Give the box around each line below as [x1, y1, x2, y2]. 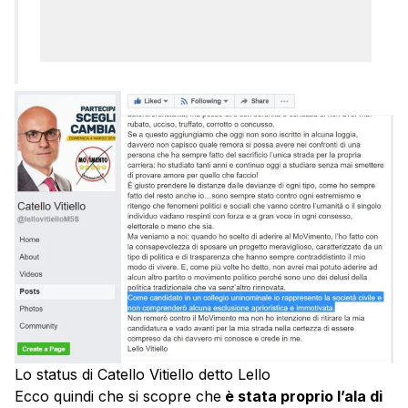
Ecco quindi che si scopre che [15, 387, 221, 406]
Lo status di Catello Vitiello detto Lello [15, 365, 270, 384]
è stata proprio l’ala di [221, 387, 382, 406]
